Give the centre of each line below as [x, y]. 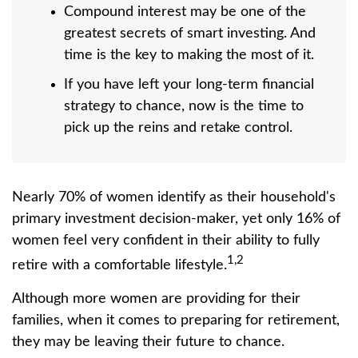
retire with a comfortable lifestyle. [119, 265]
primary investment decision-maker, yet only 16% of [176, 219]
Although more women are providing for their [156, 298]
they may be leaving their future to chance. [148, 342]
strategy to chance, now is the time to [184, 106]
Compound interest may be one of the [185, 12]
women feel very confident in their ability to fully [166, 240]
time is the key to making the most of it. [189, 55]
